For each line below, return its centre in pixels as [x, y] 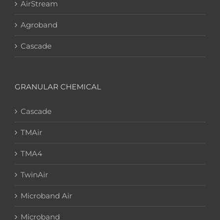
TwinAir [34, 175]
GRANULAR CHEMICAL [58, 87]
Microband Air [46, 196]
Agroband [39, 25]
